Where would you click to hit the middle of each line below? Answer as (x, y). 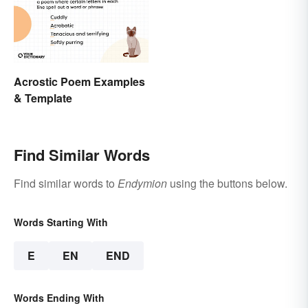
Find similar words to (66, 184)
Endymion (142, 184)
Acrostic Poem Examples (79, 82)
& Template (43, 98)
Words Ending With (59, 298)
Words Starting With (61, 222)
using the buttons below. (227, 184)
